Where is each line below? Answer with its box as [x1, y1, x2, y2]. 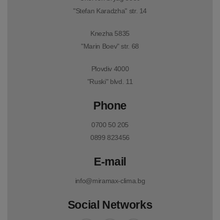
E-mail [94, 155, 126, 168]
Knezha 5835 [90, 29, 130, 38]
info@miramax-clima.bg [75, 177, 145, 185]
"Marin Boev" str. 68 [81, 42, 139, 51]
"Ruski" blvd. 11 [87, 78, 133, 86]
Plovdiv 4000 [91, 65, 129, 73]
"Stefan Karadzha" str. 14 [73, 7, 147, 15]
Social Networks [67, 198, 153, 212]
